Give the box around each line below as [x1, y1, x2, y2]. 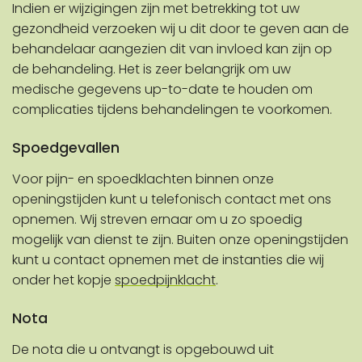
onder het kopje [12, 271, 115, 290]
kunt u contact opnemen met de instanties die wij [12, 250, 324, 270]
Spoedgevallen [12, 138, 120, 158]
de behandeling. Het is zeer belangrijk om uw [12, 60, 291, 79]
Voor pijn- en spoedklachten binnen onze [12, 170, 274, 189]
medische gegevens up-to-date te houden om [12, 80, 313, 99]
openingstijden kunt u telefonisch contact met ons [12, 190, 331, 209]
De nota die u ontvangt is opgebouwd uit [12, 340, 274, 360]
